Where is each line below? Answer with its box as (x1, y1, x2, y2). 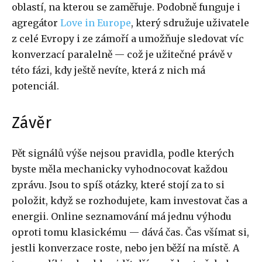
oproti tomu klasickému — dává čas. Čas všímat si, (12, 226, 249, 239)
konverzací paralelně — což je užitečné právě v (12, 49, 232, 61)
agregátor (12, 17, 60, 29)
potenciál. (12, 80, 59, 92)
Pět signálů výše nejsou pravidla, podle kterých (12, 147, 234, 160)
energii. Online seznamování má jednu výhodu (12, 211, 232, 223)
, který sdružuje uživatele (131, 17, 249, 29)
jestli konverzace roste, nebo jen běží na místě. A (12, 242, 239, 254)
